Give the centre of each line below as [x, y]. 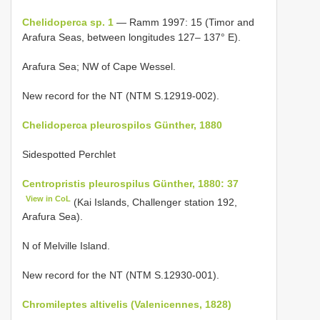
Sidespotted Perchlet [69, 154]
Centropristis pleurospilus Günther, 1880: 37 [130, 183]
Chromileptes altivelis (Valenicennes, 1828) [127, 305]
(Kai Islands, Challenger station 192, [154, 202]
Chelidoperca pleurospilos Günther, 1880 [122, 125]
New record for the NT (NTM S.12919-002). [121, 95]
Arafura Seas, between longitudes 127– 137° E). [131, 37]
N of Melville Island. [66, 246]
